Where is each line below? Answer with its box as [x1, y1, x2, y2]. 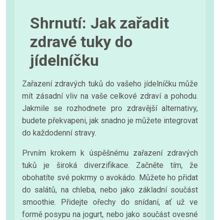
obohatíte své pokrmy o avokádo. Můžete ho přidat [22, 172, 198, 182]
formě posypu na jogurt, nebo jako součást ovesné [22, 209, 198, 219]
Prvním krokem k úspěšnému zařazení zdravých [22, 148, 198, 158]
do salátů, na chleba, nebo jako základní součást [22, 185, 198, 194]
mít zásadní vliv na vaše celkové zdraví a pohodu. [22, 91, 198, 101]
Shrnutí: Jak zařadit [30, 13, 169, 32]
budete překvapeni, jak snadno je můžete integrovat [22, 115, 198, 125]
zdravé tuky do [30, 32, 133, 51]
